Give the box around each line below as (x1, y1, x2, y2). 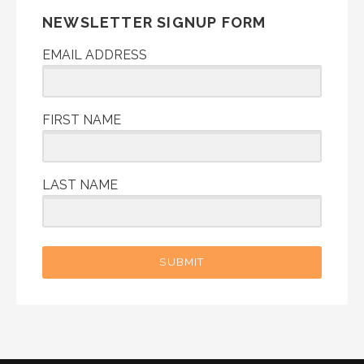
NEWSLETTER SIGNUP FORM (42, 14, 266, 32)
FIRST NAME (42, 112, 121, 128)
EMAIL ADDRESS (42, 47, 147, 63)
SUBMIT (159, 256, 205, 269)
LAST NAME (42, 177, 118, 193)
